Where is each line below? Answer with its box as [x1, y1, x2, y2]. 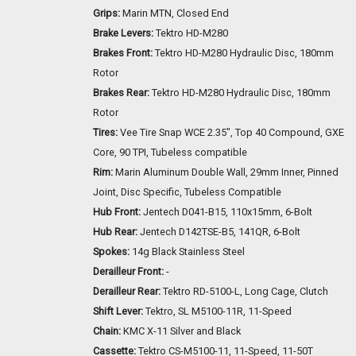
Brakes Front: [93, 47, 153, 60]
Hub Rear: [93, 226, 137, 238]
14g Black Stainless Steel [130, 246, 245, 258]
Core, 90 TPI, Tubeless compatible [93, 146, 247, 159]
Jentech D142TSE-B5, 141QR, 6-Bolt [137, 226, 300, 238]
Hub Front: [93, 206, 141, 219]
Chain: [93, 325, 121, 338]
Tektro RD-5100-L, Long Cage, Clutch [161, 285, 328, 298]
